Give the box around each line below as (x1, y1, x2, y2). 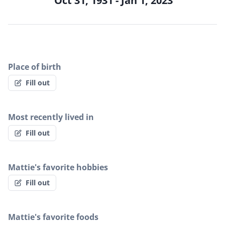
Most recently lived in (8, 111, 94, 123)
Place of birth (8, 61, 61, 73)
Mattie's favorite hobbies (8, 161, 108, 173)
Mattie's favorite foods (8, 211, 98, 223)
